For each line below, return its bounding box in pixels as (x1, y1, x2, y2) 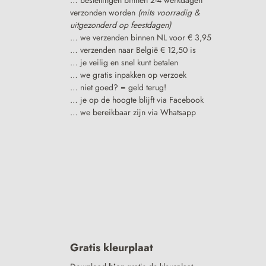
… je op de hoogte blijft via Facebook (70, 93, 204, 106)
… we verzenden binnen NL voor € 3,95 (70, 31, 212, 43)
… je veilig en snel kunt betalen (70, 56, 179, 68)
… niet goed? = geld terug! (70, 81, 167, 93)
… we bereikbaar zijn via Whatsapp (70, 106, 197, 118)
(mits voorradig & (138, 6, 200, 18)
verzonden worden (70, 6, 138, 18)
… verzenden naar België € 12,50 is (70, 43, 197, 56)
